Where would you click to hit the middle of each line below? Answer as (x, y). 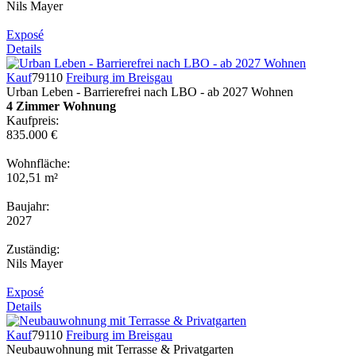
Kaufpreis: (33, 120)
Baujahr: (28, 206)
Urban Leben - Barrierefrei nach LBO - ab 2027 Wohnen (150, 91)
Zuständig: (33, 249)
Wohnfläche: (38, 163)
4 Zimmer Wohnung (61, 106)
